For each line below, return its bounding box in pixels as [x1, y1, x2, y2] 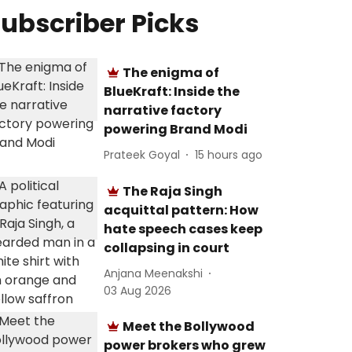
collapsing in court [104, 239, 230, 257]
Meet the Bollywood [123, 317, 255, 335]
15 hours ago [195, 146, 263, 163]
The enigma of [123, 64, 220, 82]
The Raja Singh [123, 182, 223, 200]
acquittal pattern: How [104, 201, 259, 219]
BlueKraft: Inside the [104, 82, 240, 101]
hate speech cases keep [104, 220, 263, 238]
